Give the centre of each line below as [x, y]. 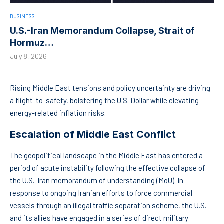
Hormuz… [32, 43]
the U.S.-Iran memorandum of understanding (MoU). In [97, 181]
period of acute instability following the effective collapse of [108, 168]
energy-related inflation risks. [58, 113]
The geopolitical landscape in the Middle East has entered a [106, 156]
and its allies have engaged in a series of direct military [99, 218]
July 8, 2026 [28, 56]
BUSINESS [22, 16]
